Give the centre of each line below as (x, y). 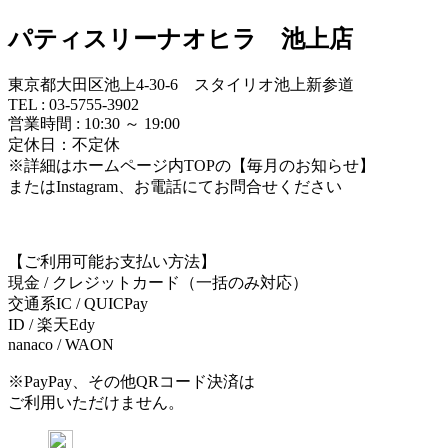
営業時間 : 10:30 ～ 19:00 (94, 123)
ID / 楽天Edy (51, 324)
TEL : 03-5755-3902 (73, 104)
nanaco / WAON (61, 344)
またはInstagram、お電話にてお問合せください (175, 186)
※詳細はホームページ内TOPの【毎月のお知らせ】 (191, 165)
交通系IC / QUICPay (78, 303)
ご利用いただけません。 (96, 402)
